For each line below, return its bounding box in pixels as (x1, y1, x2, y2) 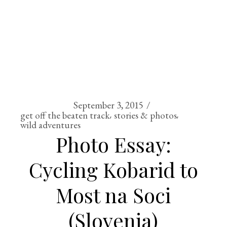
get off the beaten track (20, 108, 110, 122)
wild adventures (20, 119, 81, 131)
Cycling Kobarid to (28, 156, 198, 183)
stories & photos (114, 108, 177, 122)
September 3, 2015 (73, 99, 143, 111)
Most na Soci (56, 181, 171, 208)
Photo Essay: (55, 131, 171, 158)
